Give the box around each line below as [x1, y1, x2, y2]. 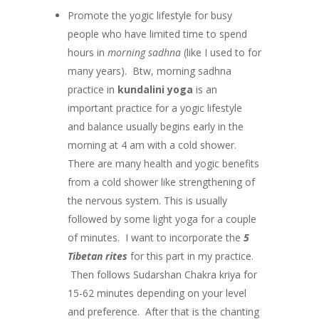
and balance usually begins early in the [67, 119, 244, 133]
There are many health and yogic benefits [67, 156, 259, 170]
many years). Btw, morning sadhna [67, 63, 231, 78]
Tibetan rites [67, 249, 127, 263]
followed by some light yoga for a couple [67, 211, 256, 226]
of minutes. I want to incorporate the [67, 230, 244, 244]
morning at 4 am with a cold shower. [67, 137, 236, 152]
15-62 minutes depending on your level [67, 286, 246, 300]
